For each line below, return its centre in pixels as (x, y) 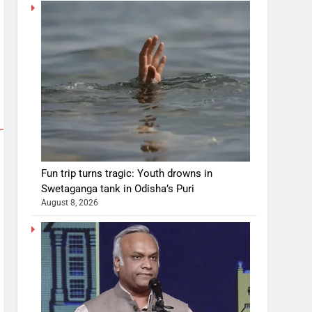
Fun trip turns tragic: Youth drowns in (127, 173)
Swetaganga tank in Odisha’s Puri (118, 188)
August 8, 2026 (70, 202)
